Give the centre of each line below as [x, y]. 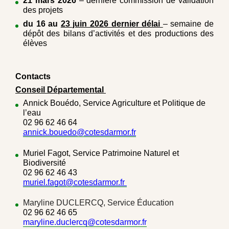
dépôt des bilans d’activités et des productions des [118, 34]
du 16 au [42, 24]
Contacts [33, 77]
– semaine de [188, 24]
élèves [35, 43]
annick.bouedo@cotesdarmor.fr [79, 132]
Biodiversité [44, 163]
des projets [43, 10]
